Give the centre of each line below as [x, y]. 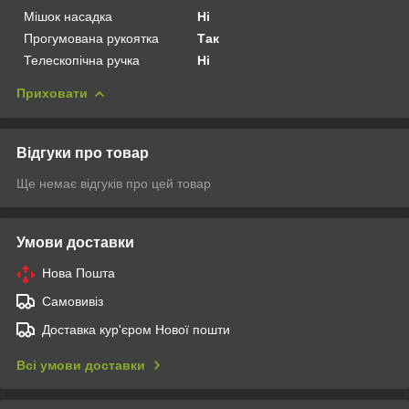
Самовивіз [73, 301]
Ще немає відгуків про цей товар [114, 183]
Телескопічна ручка [82, 60]
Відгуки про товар [83, 152]
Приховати [52, 93]
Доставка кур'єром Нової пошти [136, 329]
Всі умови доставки [81, 365]
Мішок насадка [68, 16]
